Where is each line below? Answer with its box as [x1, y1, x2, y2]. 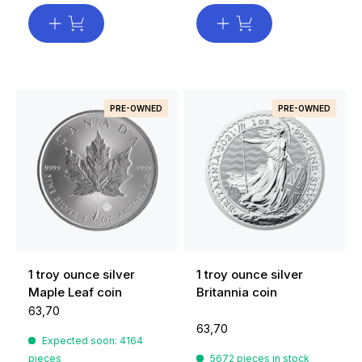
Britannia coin [196, 284, 277, 301]
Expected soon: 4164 [42, 335, 143, 347]
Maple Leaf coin [28, 284, 122, 301]
